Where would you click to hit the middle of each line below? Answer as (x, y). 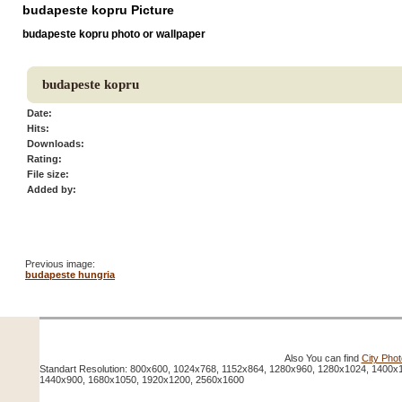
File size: (48, 174)
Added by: (52, 189)
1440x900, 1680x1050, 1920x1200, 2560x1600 (141, 380)
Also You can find (323, 358)
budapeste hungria (70, 274)
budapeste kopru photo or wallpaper (114, 34)
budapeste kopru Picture (98, 9)
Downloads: (56, 143)
